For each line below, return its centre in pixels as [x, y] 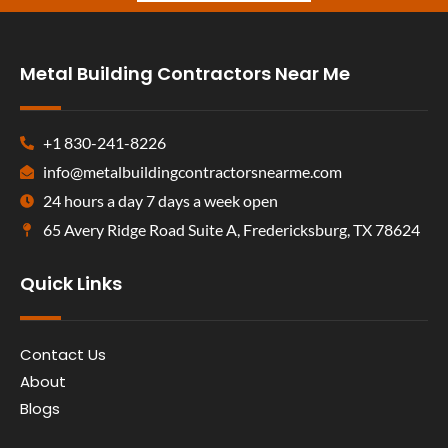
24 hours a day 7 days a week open [160, 200]
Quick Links [71, 283]
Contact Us [63, 354]
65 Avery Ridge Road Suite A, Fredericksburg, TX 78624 [231, 229]
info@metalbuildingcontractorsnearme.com [192, 171]
